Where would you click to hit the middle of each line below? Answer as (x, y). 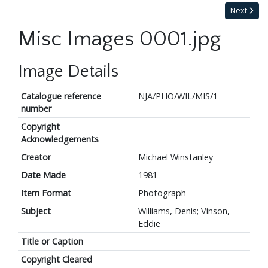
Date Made (43, 175)
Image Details (68, 72)
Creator (36, 157)
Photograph (162, 193)
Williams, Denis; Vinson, (184, 211)
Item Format (46, 193)
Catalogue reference (61, 96)
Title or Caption (52, 242)
